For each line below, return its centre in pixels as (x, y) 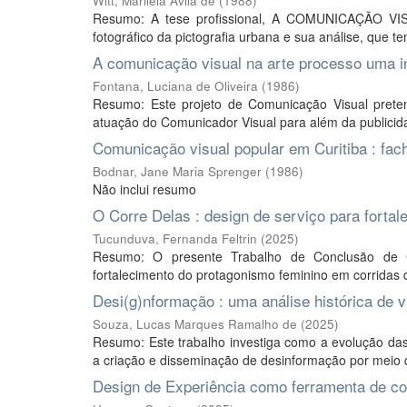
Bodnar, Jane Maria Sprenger (177, 171)
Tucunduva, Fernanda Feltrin (175, 238)
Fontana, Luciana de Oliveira (175, 86)
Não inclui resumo (144, 189)
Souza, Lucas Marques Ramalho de (195, 324)
